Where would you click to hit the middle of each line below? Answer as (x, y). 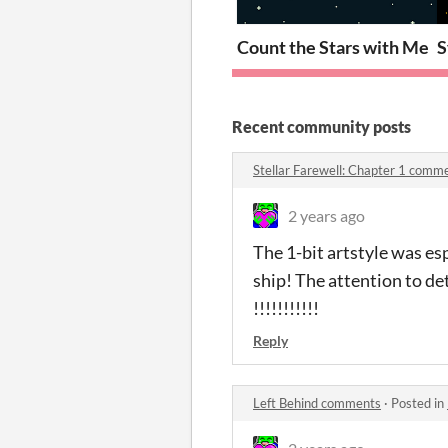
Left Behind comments (317, 402)
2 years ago (326, 215)
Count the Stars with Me (333, 46)
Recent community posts (321, 126)
